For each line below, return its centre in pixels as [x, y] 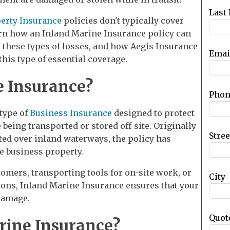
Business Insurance [71, 113]
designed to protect [153, 113]
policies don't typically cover [123, 20]
